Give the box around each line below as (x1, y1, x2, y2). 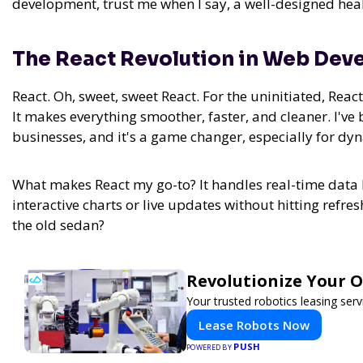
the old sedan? (12, 216, 105, 235)
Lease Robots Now (199, 317, 310, 334)
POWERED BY (186, 342, 234, 353)
